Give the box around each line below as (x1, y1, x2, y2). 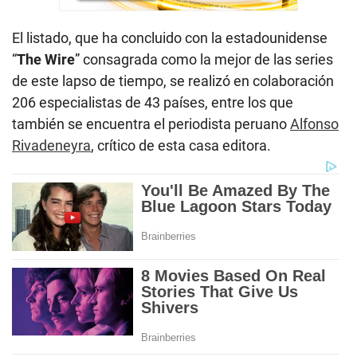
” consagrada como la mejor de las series (75, 51, 333, 69)
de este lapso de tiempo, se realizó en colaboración (12, 73, 334, 90)
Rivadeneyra (12, 137, 91, 155)
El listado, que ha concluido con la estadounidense (12, 29, 328, 47)
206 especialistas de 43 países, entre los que (12, 94, 293, 112)
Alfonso (290, 116, 339, 133)
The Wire (17, 51, 75, 69)
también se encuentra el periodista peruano (12, 116, 290, 133)
